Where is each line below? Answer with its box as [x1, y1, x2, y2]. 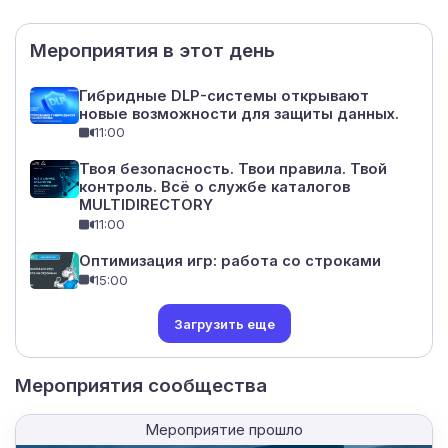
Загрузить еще [173, 315, 275, 332]
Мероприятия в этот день [30, 39, 276, 63]
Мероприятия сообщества [15, 374, 267, 398]
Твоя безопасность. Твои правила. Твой [78, 160, 387, 179]
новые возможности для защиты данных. [78, 104, 399, 123]
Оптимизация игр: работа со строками [78, 251, 381, 270]
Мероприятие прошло [145, 419, 303, 439]
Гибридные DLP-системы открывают [78, 86, 369, 105]
